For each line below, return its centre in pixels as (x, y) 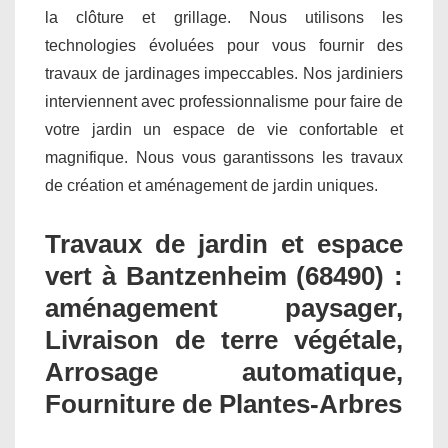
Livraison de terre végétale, (224, 340)
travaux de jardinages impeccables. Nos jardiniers (224, 74)
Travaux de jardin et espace (224, 244)
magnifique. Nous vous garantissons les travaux (224, 158)
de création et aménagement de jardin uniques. (211, 186)
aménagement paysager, (224, 308)
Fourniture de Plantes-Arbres (223, 404)
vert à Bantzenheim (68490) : (224, 276)
